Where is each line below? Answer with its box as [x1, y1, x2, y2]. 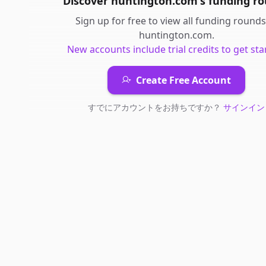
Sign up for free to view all [75, 14, 195, 27]
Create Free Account [136, 74, 231, 87]
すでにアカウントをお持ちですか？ [88, 102, 223, 113]
